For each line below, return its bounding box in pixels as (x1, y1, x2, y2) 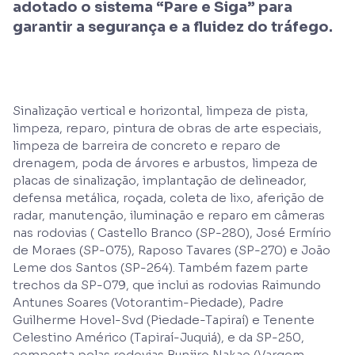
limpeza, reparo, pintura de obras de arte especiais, (13, 120, 322, 136)
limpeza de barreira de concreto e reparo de (13, 137, 281, 153)
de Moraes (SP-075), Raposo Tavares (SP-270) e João (13, 242, 330, 258)
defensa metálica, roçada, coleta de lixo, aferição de (13, 189, 324, 205)
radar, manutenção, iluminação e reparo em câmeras (13, 207, 325, 223)
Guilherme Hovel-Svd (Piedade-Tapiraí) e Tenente (13, 311, 315, 327)
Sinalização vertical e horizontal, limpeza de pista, (13, 102, 308, 118)
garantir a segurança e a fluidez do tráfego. (13, 17, 333, 36)
